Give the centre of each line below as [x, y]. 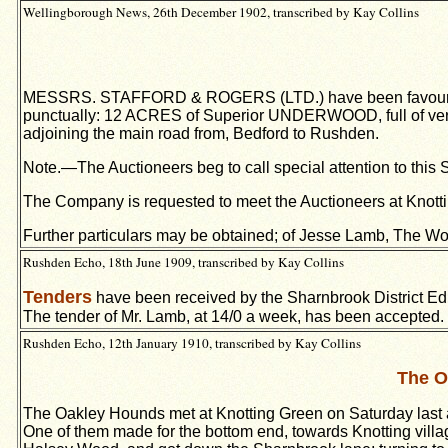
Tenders [57, 297]
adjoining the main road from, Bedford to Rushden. [201, 133]
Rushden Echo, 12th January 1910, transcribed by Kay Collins [192, 343]
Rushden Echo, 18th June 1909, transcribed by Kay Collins [183, 262]
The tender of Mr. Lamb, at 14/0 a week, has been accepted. [233, 316]
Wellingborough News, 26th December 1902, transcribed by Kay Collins [221, 12]
